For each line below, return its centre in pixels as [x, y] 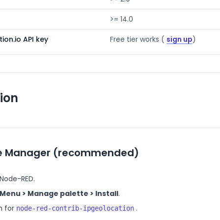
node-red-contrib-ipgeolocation [75, 208]
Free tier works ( [137, 39]
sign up [179, 39]
